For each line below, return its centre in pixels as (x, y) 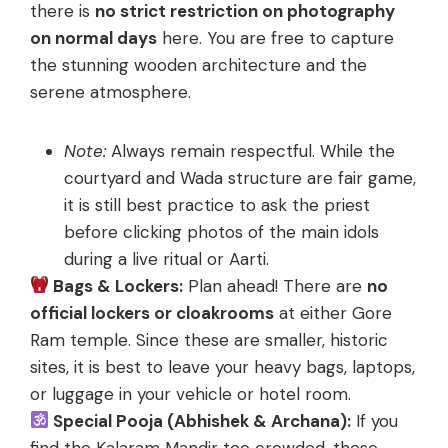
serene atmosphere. (110, 91)
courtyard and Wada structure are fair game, (240, 177)
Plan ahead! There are (275, 285)
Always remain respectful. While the (250, 150)
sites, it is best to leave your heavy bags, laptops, (222, 366)
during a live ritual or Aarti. (166, 258)
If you (375, 420)
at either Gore (333, 312)
